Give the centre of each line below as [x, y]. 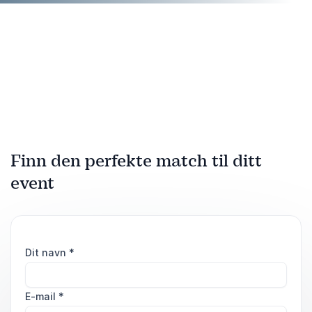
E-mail [42, 296]
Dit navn [47, 252]
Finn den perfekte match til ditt [136, 161]
